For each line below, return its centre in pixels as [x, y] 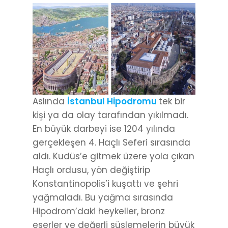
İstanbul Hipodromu [113, 102]
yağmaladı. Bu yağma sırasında [103, 198]
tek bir [172, 102]
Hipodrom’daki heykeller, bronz [99, 211]
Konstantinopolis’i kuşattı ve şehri [105, 184]
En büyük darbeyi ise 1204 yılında [104, 129]
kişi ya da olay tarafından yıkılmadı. [110, 115]
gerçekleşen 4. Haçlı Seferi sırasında [111, 143]
